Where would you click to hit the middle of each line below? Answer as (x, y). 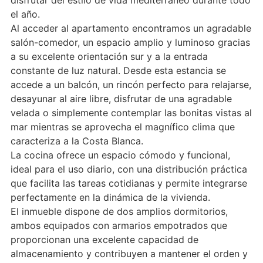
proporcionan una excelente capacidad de (104, 239)
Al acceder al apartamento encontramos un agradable (131, 28)
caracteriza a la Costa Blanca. (77, 141)
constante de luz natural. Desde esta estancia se (118, 70)
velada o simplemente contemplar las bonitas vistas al (131, 112)
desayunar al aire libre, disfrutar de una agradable (121, 98)
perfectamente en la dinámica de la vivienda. (110, 197)
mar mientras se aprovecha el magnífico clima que (122, 127)
